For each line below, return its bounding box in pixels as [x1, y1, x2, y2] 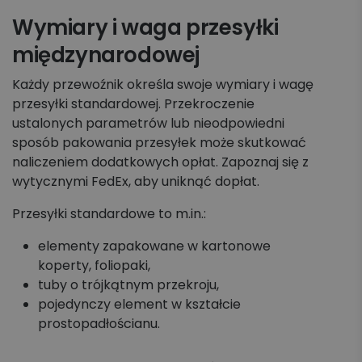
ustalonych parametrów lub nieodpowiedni [12, 114, 284, 133]
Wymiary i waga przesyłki [12, 13, 279, 42]
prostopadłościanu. [38, 314, 160, 333]
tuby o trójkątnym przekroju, [38, 276, 219, 294]
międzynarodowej [12, 40, 200, 69]
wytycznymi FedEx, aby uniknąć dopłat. [12, 172, 259, 191]
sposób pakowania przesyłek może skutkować [12, 133, 306, 152]
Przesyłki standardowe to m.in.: [12, 204, 206, 223]
